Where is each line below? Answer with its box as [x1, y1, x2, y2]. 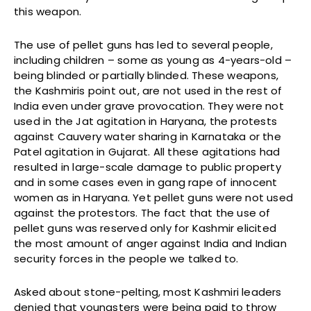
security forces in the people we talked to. [14, 251, 239, 267]
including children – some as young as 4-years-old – [14, 53, 292, 68]
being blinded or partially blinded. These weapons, [14, 68, 279, 83]
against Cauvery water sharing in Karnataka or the [14, 129, 281, 144]
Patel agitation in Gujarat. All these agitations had [14, 144, 280, 160]
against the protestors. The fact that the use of [14, 205, 271, 221]
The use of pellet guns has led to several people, [14, 37, 273, 53]
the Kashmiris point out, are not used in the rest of [14, 83, 283, 99]
